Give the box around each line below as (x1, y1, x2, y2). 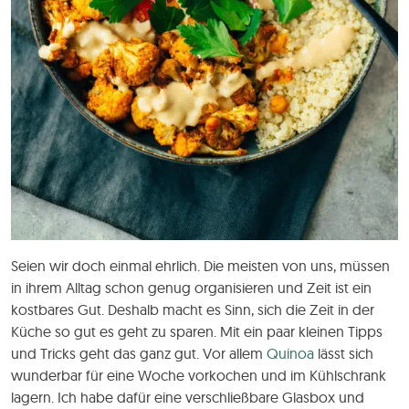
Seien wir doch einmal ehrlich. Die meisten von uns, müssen (11, 256, 390, 275)
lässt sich (314, 343, 373, 362)
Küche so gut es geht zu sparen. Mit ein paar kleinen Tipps (11, 321, 383, 341)
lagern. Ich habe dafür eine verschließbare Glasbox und (11, 387, 364, 406)
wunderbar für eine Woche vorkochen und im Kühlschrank (11, 365, 386, 384)
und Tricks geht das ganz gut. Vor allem (11, 343, 267, 362)
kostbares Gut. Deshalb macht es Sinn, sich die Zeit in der (11, 299, 374, 319)
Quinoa (267, 343, 314, 362)
